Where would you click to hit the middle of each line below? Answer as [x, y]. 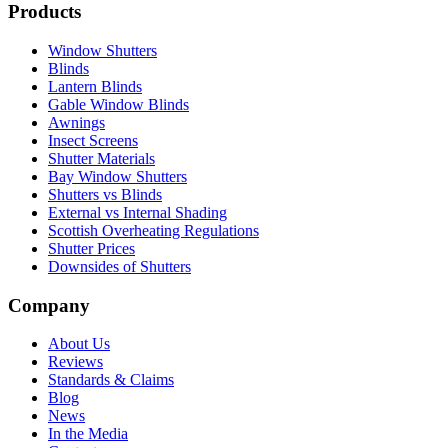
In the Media [88, 434]
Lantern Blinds [95, 86]
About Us [79, 344]
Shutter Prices [91, 248]
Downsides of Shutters [119, 266]
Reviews [75, 362]
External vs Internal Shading [137, 212]
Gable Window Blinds [118, 104]
